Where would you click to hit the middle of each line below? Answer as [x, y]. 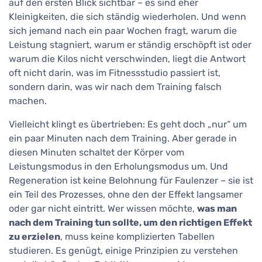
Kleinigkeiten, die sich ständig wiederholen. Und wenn [127, 16]
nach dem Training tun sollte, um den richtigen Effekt [130, 222]
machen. [28, 101]
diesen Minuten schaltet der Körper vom [96, 152]
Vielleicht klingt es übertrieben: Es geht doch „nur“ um [128, 124]
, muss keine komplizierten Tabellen [137, 236]
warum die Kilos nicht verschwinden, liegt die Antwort [127, 58]
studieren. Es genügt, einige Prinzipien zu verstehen [123, 250]
